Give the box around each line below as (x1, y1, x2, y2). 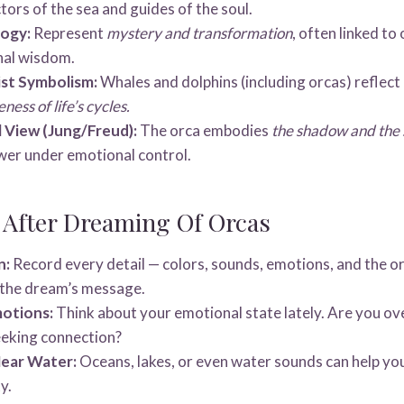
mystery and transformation (106, 23, 292, 43)
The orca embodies (137, 121, 271, 141)
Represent (31, 23, 106, 43)
